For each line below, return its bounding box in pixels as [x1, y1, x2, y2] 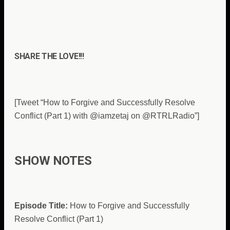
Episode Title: [14, 201, 68, 210]
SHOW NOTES [14, 154, 92, 168]
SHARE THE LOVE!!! [14, 51, 84, 62]
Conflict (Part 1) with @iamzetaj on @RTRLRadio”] [14, 111, 199, 120]
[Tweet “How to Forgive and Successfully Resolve [14, 98, 195, 107]
